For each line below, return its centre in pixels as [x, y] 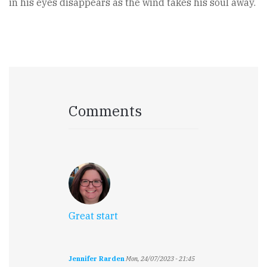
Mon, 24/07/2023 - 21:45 [160, 259]
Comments [105, 111]
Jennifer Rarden [97, 259]
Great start [93, 216]
